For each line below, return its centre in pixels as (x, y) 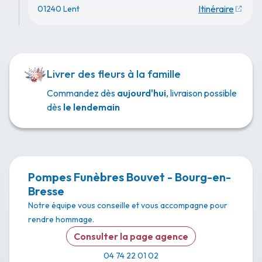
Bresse (46, 191)
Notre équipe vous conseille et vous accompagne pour (128, 205)
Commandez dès (82, 93)
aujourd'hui (142, 93)
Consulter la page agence (131, 236)
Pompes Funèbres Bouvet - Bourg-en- (130, 177)
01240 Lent (58, 9)
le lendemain (92, 107)
